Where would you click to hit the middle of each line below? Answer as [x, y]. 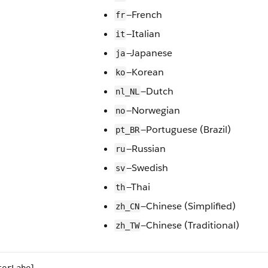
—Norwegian [153, 110]
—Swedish [147, 168]
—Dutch [157, 91]
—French [144, 15]
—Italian [143, 34]
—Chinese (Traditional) [190, 225]
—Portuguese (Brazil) [186, 130]
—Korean [145, 72]
